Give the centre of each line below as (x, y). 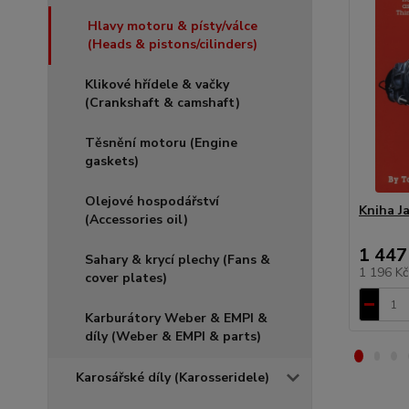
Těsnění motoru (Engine (161, 143)
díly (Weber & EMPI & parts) (173, 336)
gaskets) (112, 161)
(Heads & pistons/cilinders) (173, 44)
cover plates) (126, 278)
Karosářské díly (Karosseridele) (173, 378)
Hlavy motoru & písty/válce (173, 26)
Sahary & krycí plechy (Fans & (178, 260)
